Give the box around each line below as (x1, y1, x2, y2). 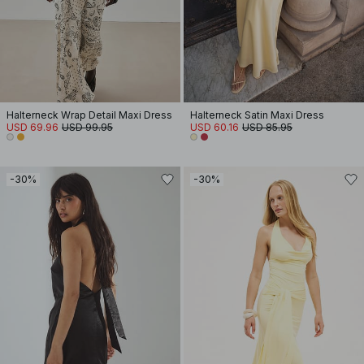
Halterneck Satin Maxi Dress (190, 109, 324, 121)
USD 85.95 (242, 121, 292, 133)
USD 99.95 (62, 121, 113, 133)
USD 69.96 (6, 121, 58, 133)
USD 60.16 (190, 121, 239, 133)
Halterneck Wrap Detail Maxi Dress (6, 109, 172, 121)
